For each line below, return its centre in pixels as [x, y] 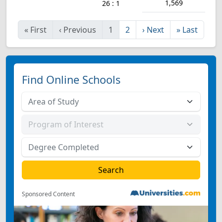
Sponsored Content [48, 194]
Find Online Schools [71, 80]
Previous [80, 30]
